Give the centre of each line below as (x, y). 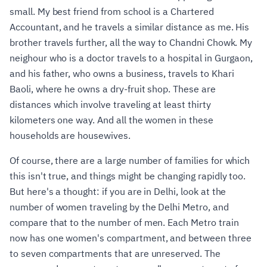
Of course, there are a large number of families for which (130, 160)
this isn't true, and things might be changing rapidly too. (128, 176)
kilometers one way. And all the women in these (111, 120)
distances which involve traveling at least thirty (110, 104)
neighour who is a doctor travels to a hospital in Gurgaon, (131, 58)
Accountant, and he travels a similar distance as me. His (130, 27)
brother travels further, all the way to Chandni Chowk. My (131, 42)
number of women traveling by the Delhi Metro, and (119, 207)
